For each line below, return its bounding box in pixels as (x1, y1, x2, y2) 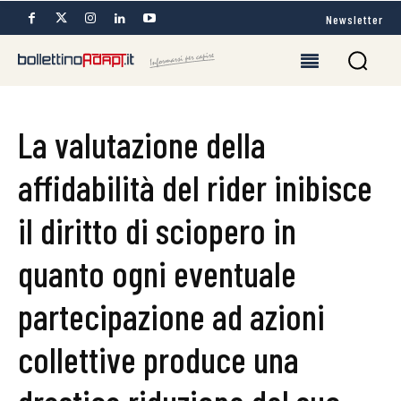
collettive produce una (18, 337, 299, 380)
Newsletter (326, 11, 383, 27)
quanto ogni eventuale (18, 252, 296, 294)
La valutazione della (18, 123, 266, 166)
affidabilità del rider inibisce (18, 166, 372, 209)
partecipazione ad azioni (18, 294, 325, 337)
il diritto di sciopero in (18, 209, 296, 252)
